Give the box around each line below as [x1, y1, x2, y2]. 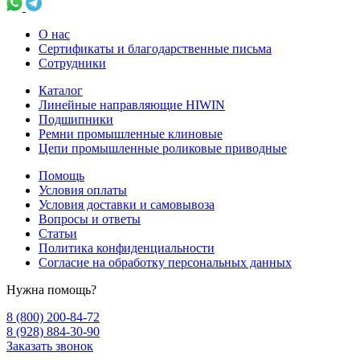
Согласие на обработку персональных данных [39, 255, 292, 269]
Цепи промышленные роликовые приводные [39, 141, 287, 155]
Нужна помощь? [6, 282, 96, 297]
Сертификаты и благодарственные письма [39, 41, 272, 55]
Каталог [39, 83, 83, 97]
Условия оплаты [39, 182, 127, 197]
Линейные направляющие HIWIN [39, 97, 225, 112]
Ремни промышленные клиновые [39, 126, 223, 141]
